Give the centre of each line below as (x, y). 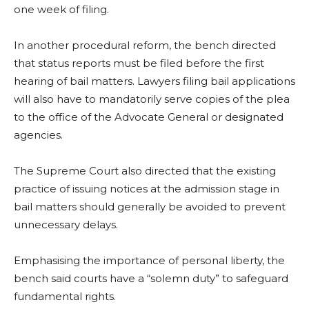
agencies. (38, 135)
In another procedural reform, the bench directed (145, 46)
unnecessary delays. (66, 225)
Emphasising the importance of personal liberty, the (149, 261)
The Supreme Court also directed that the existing (145, 171)
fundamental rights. (65, 297)
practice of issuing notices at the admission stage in (147, 189)
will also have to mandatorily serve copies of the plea (152, 99)
